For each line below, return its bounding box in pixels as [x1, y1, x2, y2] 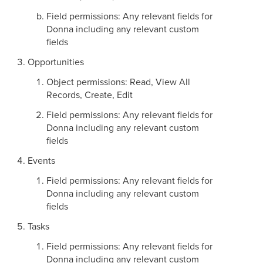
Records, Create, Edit [46, 88, 133, 101]
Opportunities [28, 55, 84, 68]
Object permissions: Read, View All [46, 75, 190, 88]
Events [28, 154, 55, 167]
